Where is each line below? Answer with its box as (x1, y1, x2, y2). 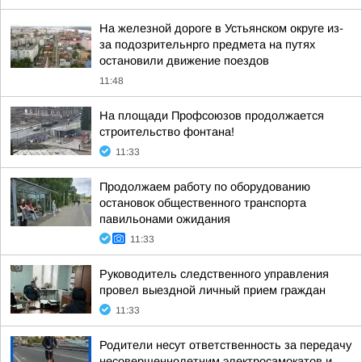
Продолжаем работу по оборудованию (99, 180, 310, 193)
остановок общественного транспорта (99, 196, 306, 209)
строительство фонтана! (99, 125, 234, 138)
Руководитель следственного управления (99, 267, 329, 280)
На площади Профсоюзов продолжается (99, 109, 324, 122)
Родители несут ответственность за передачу (99, 339, 351, 351)
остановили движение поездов (99, 54, 269, 67)
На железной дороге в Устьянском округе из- (99, 22, 343, 35)
